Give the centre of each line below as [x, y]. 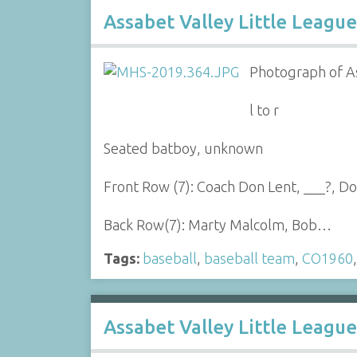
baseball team [249, 258]
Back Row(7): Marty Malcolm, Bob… [217, 225]
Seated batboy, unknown [183, 148]
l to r [265, 110]
